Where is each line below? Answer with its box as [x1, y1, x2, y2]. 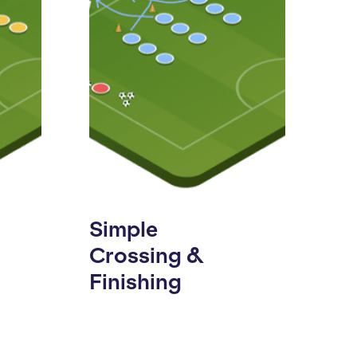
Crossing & [89, 242, 204, 269]
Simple [89, 216, 158, 242]
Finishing [89, 269, 182, 295]
